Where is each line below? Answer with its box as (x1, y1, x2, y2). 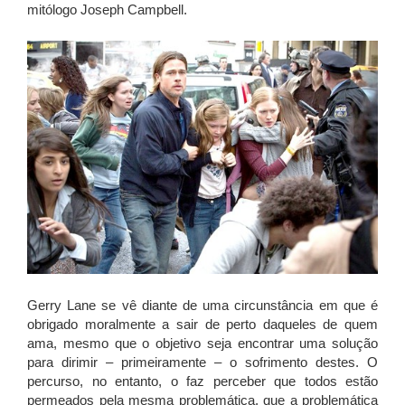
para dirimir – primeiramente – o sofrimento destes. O (27, 354, 378, 371)
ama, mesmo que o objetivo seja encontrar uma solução (27, 335, 378, 352)
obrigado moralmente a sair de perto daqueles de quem (27, 316, 378, 333)
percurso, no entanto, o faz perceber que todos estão (27, 373, 378, 390)
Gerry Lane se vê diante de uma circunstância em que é (27, 297, 378, 314)
